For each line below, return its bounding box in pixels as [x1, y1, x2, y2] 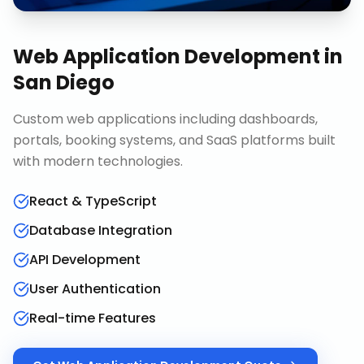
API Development [29, 250, 141, 269]
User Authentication [29, 279, 161, 298]
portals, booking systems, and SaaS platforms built [13, 131, 336, 149]
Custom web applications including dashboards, [13, 110, 318, 128]
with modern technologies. [13, 152, 183, 171]
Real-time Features [29, 309, 156, 327]
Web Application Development [13, 43, 320, 70]
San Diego [13, 69, 115, 96]
